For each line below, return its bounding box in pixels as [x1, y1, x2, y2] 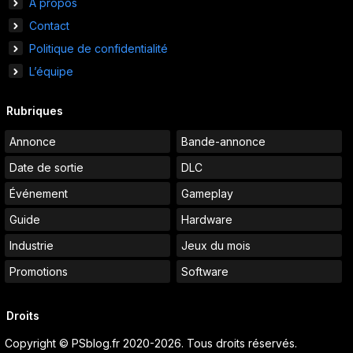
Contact [29, 19, 69, 33]
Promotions [9, 265, 68, 279]
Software [181, 265, 229, 279]
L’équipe [29, 65, 73, 79]
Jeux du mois [181, 239, 251, 253]
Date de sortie [9, 161, 84, 175]
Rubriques [6, 104, 63, 118]
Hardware [181, 213, 232, 227]
